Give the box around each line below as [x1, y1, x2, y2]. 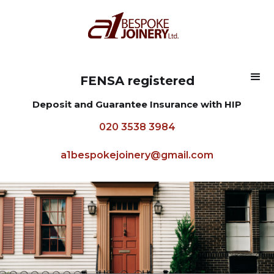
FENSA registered [80, 73, 194, 88]
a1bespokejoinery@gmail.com [61, 149, 213, 161]
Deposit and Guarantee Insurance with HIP [32, 98, 242, 110]
